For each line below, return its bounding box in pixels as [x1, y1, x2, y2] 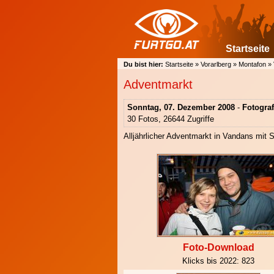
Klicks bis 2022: [182, 256, 242, 265]
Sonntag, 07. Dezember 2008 [127, 102, 235, 112]
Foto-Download [182, 242, 254, 253]
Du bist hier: [124, 61, 163, 68]
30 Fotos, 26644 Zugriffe [127, 114, 214, 124]
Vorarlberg [201, 61, 231, 68]
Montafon [239, 61, 266, 68]
